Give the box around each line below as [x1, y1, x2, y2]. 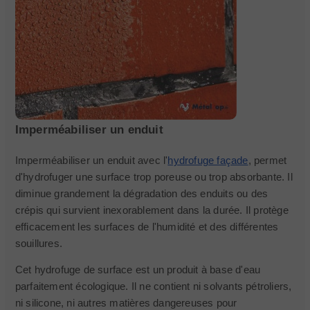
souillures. [15, 237, 62, 249]
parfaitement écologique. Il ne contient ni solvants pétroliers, [15, 280, 292, 292]
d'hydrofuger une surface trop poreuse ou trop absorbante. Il [15, 171, 293, 183]
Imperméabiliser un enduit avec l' [15, 154, 168, 166]
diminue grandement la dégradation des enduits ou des [15, 188, 268, 199]
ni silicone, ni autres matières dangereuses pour [15, 297, 237, 309]
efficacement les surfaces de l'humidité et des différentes [15, 221, 279, 232]
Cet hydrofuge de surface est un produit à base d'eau [15, 264, 261, 275]
